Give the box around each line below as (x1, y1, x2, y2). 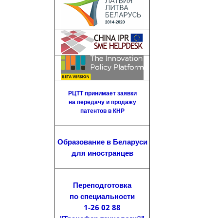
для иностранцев (71, 148, 133, 158)
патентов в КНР (80, 107, 125, 115)
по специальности (70, 191, 135, 201)
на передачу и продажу (68, 98, 136, 106)
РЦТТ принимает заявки (68, 89, 137, 97)
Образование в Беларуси (57, 137, 147, 146)
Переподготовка (73, 180, 132, 190)
